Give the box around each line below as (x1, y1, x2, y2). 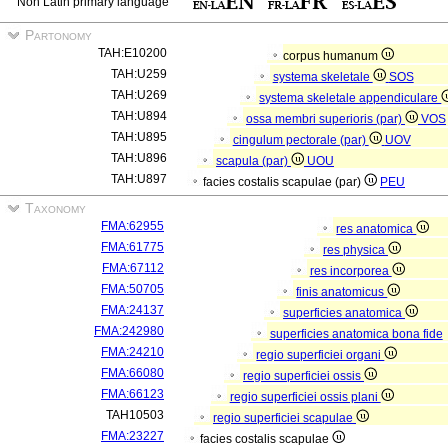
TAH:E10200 (98, 46, 167, 60)
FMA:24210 (101, 345, 164, 359)
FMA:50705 (101, 282, 164, 296)
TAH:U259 (111, 67, 167, 81)
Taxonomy (21, 200, 86, 216)
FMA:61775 (101, 240, 164, 254)
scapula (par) (216, 154, 291, 168)
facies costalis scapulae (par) (203, 175, 364, 189)
